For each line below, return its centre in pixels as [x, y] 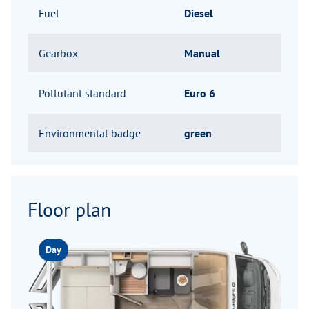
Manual [202, 53]
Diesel [199, 13]
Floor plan [69, 210]
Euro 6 [200, 93]
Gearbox [58, 53]
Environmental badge [90, 133]
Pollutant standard [82, 93]
